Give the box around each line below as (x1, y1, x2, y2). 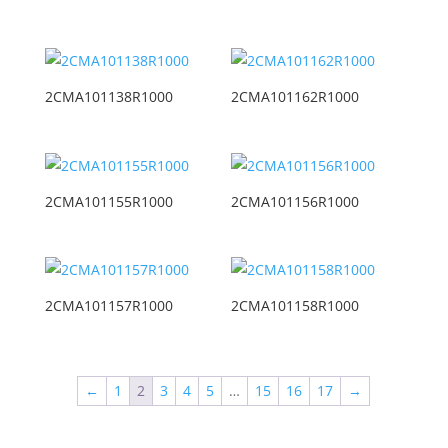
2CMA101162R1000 (231, 87, 360, 107)
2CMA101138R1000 (44, 87, 173, 107)
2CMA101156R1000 (231, 191, 360, 211)
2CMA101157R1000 (44, 295, 173, 315)
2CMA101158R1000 (231, 295, 360, 315)
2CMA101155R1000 (44, 191, 173, 211)
